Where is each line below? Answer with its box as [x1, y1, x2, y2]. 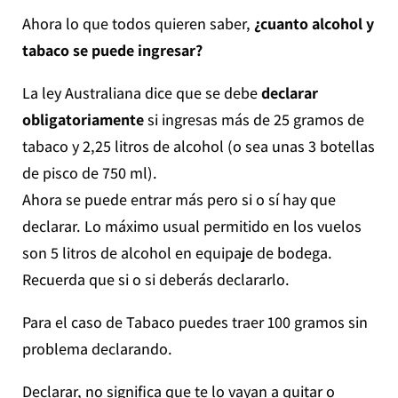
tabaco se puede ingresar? [21, 39, 203, 60]
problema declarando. [21, 338, 172, 359]
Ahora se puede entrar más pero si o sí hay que [21, 188, 336, 210]
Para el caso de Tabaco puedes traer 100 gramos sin [21, 311, 368, 332]
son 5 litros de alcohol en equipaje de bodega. [21, 242, 332, 263]
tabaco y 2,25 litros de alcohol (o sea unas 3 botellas [21, 135, 375, 156]
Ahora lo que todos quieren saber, [21, 12, 254, 34]
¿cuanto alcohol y [253, 12, 374, 34]
